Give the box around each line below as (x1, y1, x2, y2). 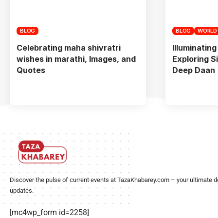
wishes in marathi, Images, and (17, 54, 136, 64)
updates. (10, 186, 34, 194)
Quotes (17, 65, 45, 75)
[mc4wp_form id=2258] (10, 207, 89, 217)
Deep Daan (172, 65, 215, 75)
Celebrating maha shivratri (17, 42, 121, 53)
